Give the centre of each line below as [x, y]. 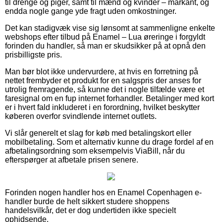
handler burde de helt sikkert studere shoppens [87, 201]
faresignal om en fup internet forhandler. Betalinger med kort [110, 98]
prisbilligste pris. [33, 55]
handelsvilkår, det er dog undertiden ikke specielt [90, 210]
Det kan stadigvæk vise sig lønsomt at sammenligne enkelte [110, 28]
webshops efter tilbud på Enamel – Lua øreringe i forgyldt [105, 37]
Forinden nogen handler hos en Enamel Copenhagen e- [103, 192]
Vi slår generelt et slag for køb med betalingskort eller [98, 133]
